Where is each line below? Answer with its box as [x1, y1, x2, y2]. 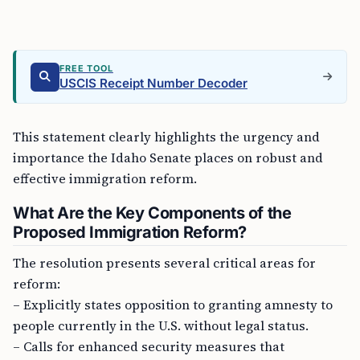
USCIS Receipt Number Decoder [59, 76, 247, 91]
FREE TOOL [59, 63, 113, 74]
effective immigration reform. [13, 170, 197, 187]
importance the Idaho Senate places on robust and [13, 149, 323, 166]
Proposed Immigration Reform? [13, 223, 247, 242]
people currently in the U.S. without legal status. [13, 317, 309, 334]
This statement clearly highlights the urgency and [13, 128, 320, 145]
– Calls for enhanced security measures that [13, 337, 284, 355]
